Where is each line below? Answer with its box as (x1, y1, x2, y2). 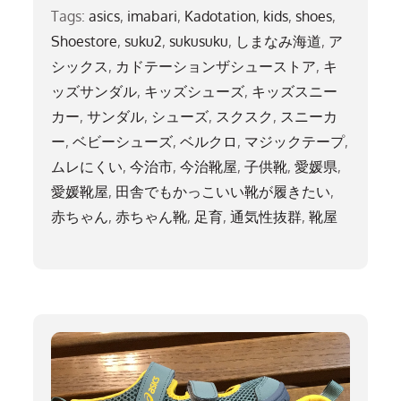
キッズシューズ (144, 82, 245, 101)
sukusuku (169, 32, 229, 51)
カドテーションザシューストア (115, 57, 317, 76)
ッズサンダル (51, 82, 138, 101)
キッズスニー (252, 82, 338, 101)
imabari (127, 7, 178, 26)
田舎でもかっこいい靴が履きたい (115, 183, 331, 201)
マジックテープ (244, 132, 346, 151)
